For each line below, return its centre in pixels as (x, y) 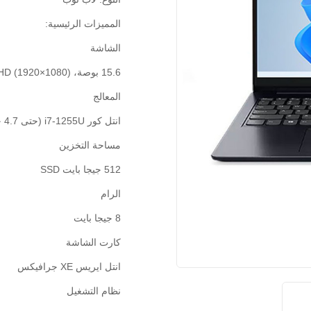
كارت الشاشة (93, 242)
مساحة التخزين (90, 145)
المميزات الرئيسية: (83, 24)
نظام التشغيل (94, 291)
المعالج (107, 96)
